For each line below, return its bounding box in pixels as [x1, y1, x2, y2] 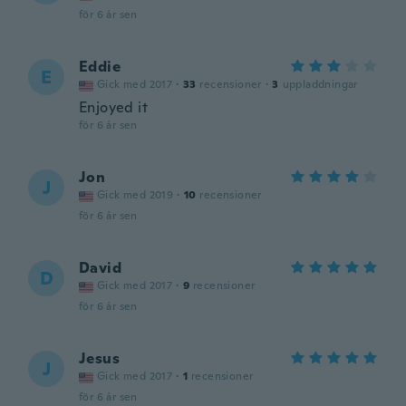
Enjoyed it [79, 98, 148, 117]
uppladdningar [282, 77, 358, 92]
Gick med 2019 [97, 188, 174, 202]
